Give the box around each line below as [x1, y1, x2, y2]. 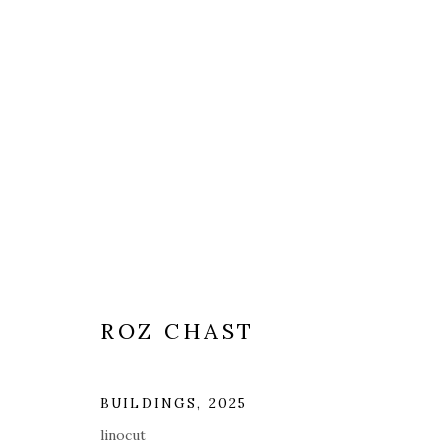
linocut [100, 426, 146, 445]
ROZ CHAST [100, 317, 255, 346]
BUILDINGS [100, 394, 198, 413]
